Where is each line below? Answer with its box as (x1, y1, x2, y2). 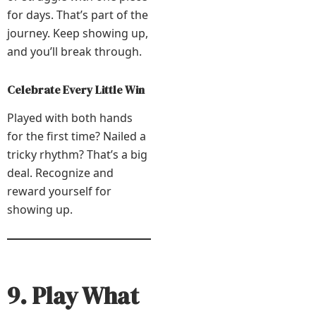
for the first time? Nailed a (7, 128, 146, 145)
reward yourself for (7, 183, 111, 200)
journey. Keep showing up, (7, 25, 148, 41)
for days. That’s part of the (7, 6, 148, 23)
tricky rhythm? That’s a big (7, 147, 147, 163)
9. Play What (7, 279, 139, 312)
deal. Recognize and (7, 165, 114, 181)
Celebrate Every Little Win (7, 81, 145, 97)
